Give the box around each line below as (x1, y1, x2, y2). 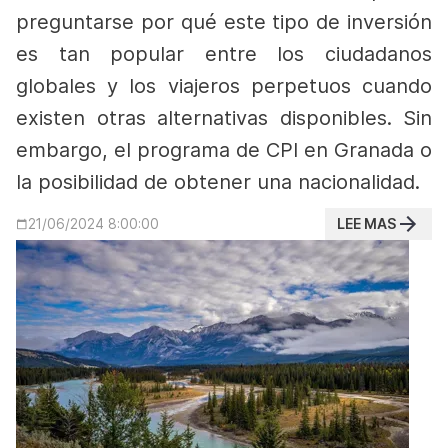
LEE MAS (337, 215, 396, 232)
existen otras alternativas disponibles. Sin (16, 106, 432, 130)
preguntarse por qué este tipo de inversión (16, 10, 432, 34)
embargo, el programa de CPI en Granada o (16, 138, 432, 162)
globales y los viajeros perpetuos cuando (16, 74, 432, 98)
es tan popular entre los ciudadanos (16, 42, 432, 66)
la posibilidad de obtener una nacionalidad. (16, 170, 420, 194)
